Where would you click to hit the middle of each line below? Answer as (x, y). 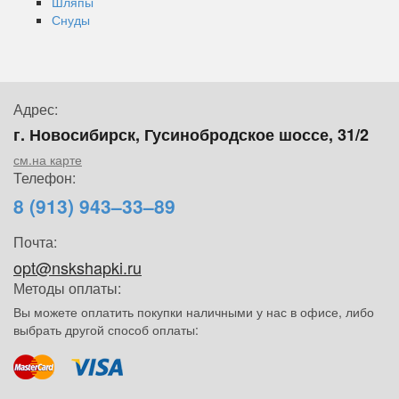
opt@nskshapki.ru (77, 267)
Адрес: (36, 109)
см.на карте (48, 159)
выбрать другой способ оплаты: (106, 330)
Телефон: (45, 178)
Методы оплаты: (67, 288)
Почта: (35, 242)
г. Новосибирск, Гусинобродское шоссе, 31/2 (191, 134)
